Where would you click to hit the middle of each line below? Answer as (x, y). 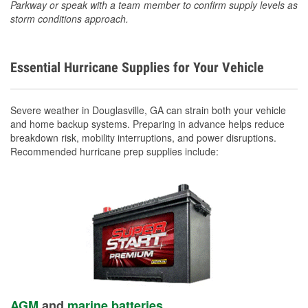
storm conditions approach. (69, 18)
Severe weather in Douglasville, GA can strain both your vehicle (148, 110)
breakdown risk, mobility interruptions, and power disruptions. (143, 137)
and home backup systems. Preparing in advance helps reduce (147, 123)
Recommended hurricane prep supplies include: (114, 151)
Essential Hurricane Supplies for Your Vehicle (137, 67)
